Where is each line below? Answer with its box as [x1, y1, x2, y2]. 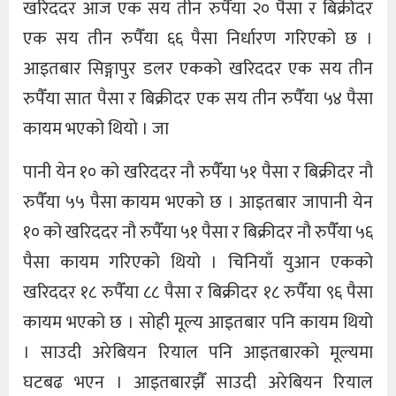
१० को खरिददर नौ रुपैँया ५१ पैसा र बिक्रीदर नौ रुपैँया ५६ [23, 217, 373, 247]
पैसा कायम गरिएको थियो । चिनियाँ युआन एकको [23, 247, 373, 278]
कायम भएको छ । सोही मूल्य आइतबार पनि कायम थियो [23, 307, 373, 338]
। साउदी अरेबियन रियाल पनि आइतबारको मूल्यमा [23, 337, 373, 368]
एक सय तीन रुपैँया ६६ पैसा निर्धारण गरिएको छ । [23, 24, 373, 55]
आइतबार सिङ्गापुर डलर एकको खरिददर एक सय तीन [23, 54, 373, 85]
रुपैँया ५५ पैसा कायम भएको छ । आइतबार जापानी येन [23, 187, 373, 217]
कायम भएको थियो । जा [23, 114, 169, 145]
